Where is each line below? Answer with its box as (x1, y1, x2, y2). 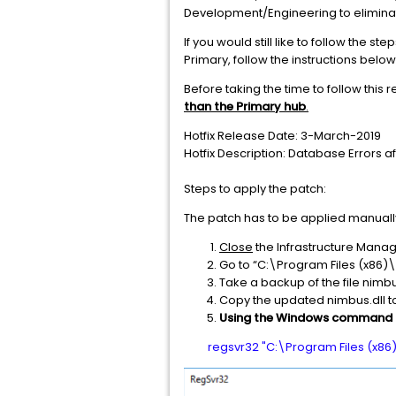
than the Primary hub (184, 98, 306, 116)
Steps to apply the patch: (184, 180, 326, 198)
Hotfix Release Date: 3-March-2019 (184, 127, 381, 145)
